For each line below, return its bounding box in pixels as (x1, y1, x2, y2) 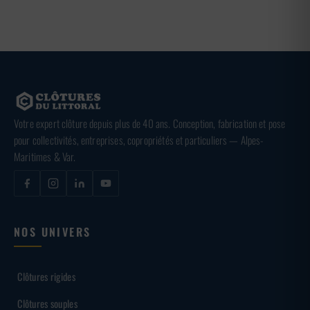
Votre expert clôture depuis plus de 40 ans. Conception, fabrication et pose (14, 116, 286, 131)
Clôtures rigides (17, 269, 75, 284)
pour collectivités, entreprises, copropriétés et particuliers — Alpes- (14, 132, 264, 148)
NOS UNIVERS (14, 224, 91, 241)
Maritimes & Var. (14, 149, 76, 165)
